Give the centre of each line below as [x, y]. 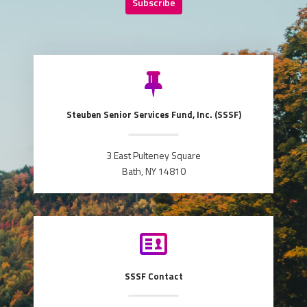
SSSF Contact [153, 276]
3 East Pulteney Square [153, 156]
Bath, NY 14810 [153, 171]
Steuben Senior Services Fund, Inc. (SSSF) [153, 115]
